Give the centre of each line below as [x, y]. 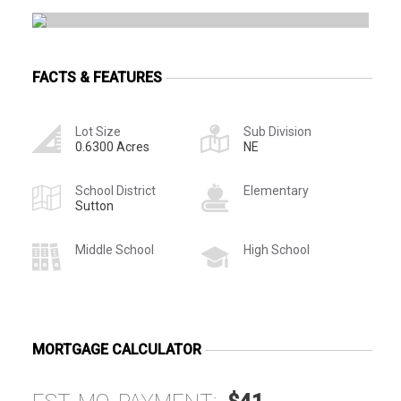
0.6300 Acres [112, 146]
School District [115, 190]
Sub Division [277, 131]
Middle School [115, 249]
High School [277, 249]
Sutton [94, 205]
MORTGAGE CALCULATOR [117, 349]
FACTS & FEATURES [97, 77]
